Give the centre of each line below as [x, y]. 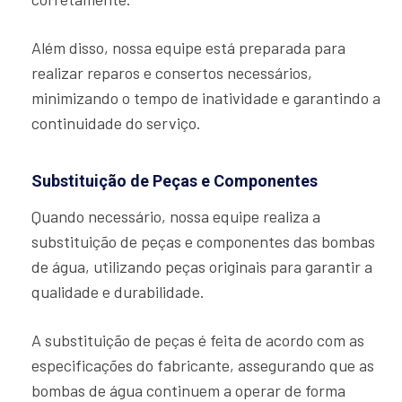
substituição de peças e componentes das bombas [203, 242]
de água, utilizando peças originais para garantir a [202, 267]
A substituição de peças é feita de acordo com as [198, 341]
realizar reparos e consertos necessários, [172, 73]
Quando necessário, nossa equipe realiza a [176, 217]
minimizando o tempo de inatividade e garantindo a [206, 98]
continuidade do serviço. [116, 123]
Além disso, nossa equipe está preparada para [188, 48]
